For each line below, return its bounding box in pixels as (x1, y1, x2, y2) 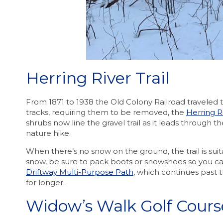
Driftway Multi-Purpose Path (26, 167, 133, 177)
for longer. (26, 178, 65, 188)
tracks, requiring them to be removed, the (26, 108, 186, 117)
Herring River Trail (26, 68, 169, 88)
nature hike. (26, 128, 71, 138)
